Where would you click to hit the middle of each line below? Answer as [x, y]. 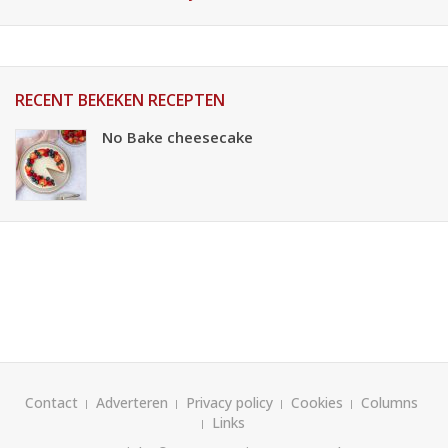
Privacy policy [229, 402]
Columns [389, 402]
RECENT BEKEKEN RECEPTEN [120, 100]
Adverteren [132, 402]
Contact [51, 402]
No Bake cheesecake [177, 137]
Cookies [317, 402]
